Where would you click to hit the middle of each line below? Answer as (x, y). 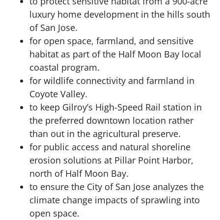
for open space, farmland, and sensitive (111, 41)
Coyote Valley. (58, 94)
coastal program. (65, 68)
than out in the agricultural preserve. (105, 134)
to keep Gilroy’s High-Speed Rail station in (116, 107)
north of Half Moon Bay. (79, 174)
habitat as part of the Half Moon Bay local (115, 54)
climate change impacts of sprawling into (115, 200)
